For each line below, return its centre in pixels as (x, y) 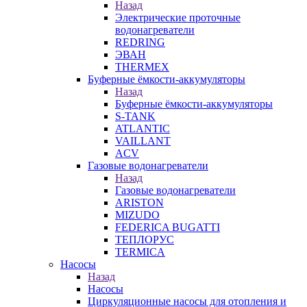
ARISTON (139, 202)
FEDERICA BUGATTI (168, 227)
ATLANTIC (143, 128)
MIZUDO (137, 215)
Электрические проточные (178, 17)
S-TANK (135, 116)
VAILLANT (143, 141)
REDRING (140, 42)
